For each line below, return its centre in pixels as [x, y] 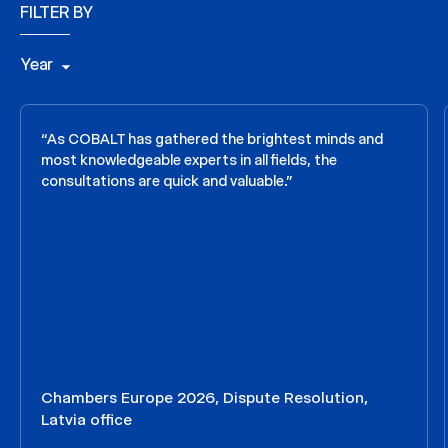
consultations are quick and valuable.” [167, 181]
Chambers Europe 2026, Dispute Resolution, [204, 398]
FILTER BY [56, 13]
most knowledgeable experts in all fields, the [189, 160]
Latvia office [86, 420]
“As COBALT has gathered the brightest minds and [212, 139]
